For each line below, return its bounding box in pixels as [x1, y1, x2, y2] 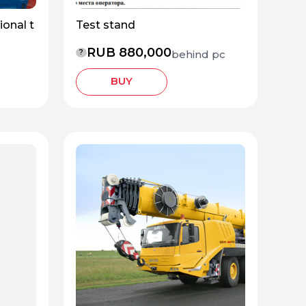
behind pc [171, 47, 225, 61]
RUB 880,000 [87, 44, 171, 60]
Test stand [76, 18, 135, 31]
